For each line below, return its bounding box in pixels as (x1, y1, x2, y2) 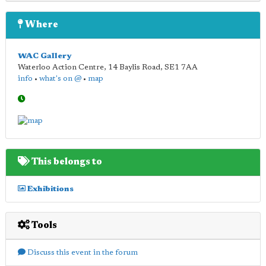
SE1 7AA (164, 64, 198, 71)
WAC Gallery (18, 52, 71, 60)
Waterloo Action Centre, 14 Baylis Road (18, 64, 160, 71)
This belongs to (30, 157, 102, 167)
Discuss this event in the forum (26, 248, 138, 256)
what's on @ (39, 75, 81, 83)
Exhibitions (26, 185, 74, 193)
